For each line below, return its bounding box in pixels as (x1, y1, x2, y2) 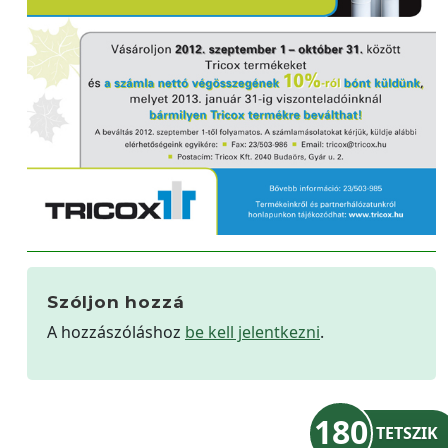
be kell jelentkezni (185, 320, 320, 343)
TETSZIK (376, 421, 438, 444)
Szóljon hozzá (47, 291, 185, 312)
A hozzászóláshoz (47, 320, 185, 343)
